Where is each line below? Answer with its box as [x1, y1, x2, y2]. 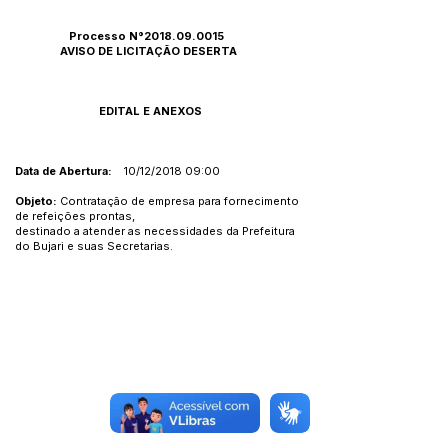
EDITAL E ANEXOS [99, 104, 202, 118]
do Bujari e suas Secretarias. [15, 239, 173, 253]
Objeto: [15, 194, 60, 208]
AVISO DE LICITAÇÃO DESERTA [60, 44, 237, 58]
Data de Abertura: [15, 164, 112, 178]
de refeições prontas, [15, 209, 135, 223]
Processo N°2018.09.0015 [15, 29, 224, 43]
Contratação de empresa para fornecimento [60, 194, 299, 208]
